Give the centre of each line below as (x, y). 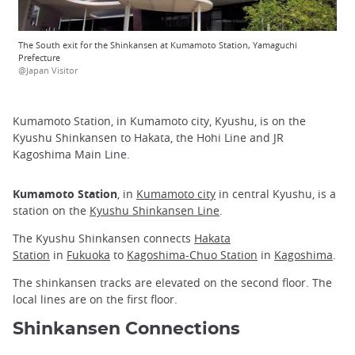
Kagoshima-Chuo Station (192, 254)
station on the (51, 210)
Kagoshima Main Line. (71, 155)
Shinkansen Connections (126, 329)
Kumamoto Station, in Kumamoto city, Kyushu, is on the (159, 121)
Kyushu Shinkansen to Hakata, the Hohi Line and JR (148, 138)
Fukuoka (88, 254)
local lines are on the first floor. (95, 300)
